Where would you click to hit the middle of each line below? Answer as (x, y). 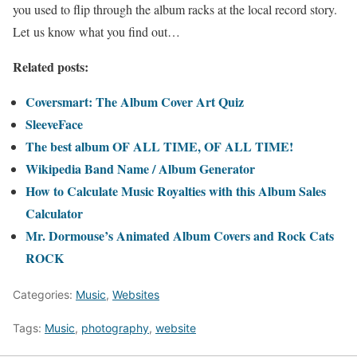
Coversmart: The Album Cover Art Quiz (135, 102)
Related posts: (51, 67)
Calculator (54, 213)
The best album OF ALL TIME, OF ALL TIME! (159, 146)
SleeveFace (54, 124)
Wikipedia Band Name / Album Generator (140, 169)
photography (115, 328)
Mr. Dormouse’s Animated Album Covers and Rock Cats (180, 235)
